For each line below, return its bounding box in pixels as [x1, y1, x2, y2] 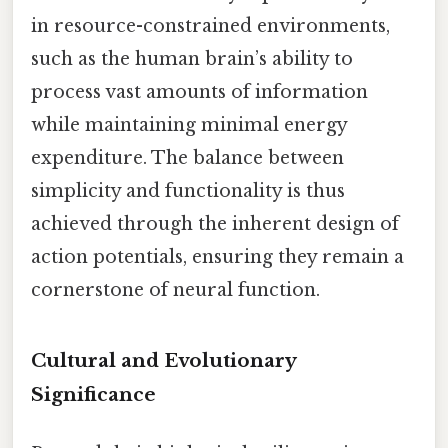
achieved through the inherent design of [31, 213, 399, 236]
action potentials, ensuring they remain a [31, 246, 404, 269]
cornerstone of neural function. [31, 279, 320, 302]
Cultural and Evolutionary [31, 348, 296, 372]
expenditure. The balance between [31, 147, 344, 170]
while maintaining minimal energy [31, 114, 347, 137]
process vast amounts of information [31, 81, 368, 104]
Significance [31, 382, 156, 406]
